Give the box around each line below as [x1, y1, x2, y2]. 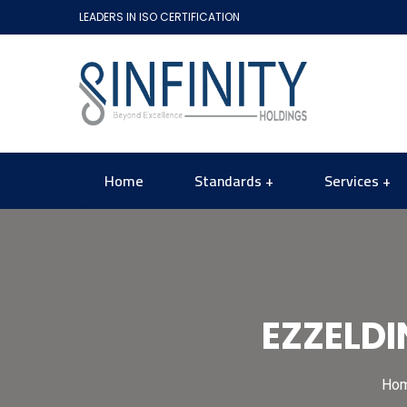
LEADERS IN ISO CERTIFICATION [79, 9, 240, 25]
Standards [194, 167, 262, 194]
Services [324, 167, 379, 194]
